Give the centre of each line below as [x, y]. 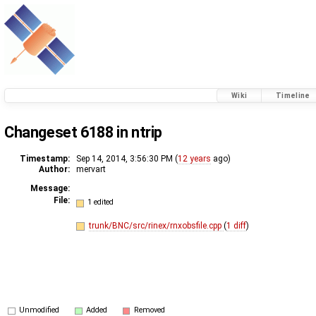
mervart [91, 169]
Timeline [293, 96]
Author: [54, 169]
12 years [194, 158]
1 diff [236, 225]
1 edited [101, 202]
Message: [50, 188]
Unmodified [39, 310]
